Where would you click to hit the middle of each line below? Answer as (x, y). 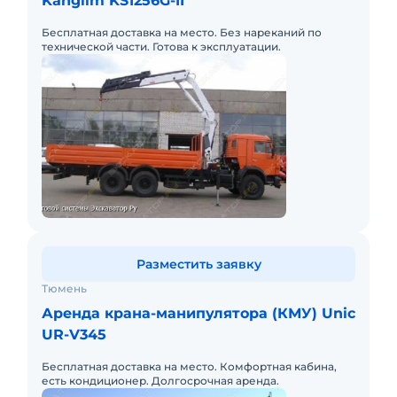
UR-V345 (74, 335)
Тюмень (64, 288)
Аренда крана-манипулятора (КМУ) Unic (198, 313)
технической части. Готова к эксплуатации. (161, 47)
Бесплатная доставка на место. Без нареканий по (182, 32)
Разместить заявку (198, 264)
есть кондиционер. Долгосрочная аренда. (160, 381)
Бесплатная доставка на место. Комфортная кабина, (189, 366)
